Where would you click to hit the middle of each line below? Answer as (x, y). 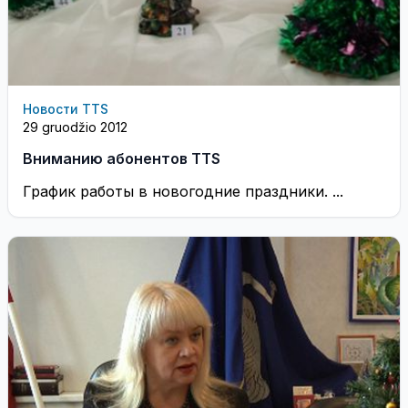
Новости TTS (66, 109)
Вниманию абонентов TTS (122, 158)
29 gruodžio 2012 (75, 127)
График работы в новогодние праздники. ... (183, 191)
